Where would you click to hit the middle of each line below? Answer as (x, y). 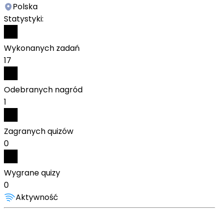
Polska (25, 7)
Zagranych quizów (39, 131)
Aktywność (37, 197)
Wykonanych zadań (42, 48)
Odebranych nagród (43, 90)
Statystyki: (24, 19)
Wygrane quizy (32, 173)
